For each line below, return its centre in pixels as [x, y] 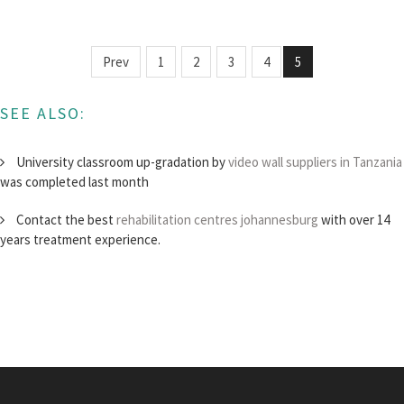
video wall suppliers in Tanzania [315, 162]
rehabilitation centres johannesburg [217, 220]
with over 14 [354, 220]
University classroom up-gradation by [121, 162]
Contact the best [65, 220]
